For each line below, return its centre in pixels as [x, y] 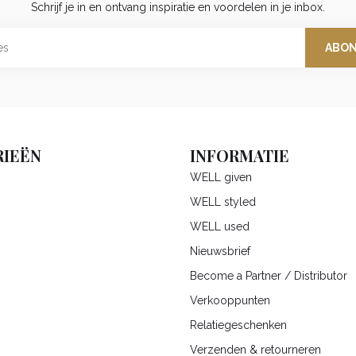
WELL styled [223, 202]
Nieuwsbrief [220, 252]
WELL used [220, 227]
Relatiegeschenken [238, 325]
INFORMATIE [240, 156]
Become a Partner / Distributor [269, 276]
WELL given [221, 178]
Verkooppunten [230, 301]
